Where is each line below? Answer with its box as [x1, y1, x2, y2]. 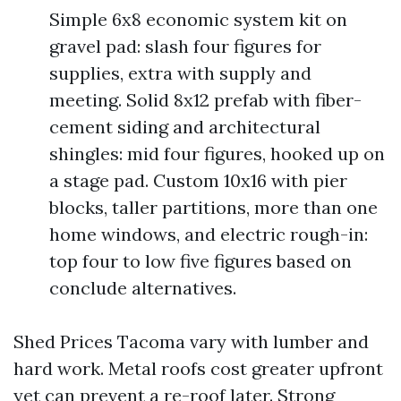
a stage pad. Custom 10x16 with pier [49, 168, 347, 192]
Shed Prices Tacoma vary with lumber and [13, 329, 369, 353]
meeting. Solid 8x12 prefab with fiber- [49, 88, 362, 111]
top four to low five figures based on [49, 249, 352, 272]
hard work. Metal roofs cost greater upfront [13, 356, 383, 380]
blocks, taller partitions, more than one [49, 195, 378, 218]
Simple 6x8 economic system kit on [49, 7, 347, 30]
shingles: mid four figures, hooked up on [49, 141, 385, 165]
